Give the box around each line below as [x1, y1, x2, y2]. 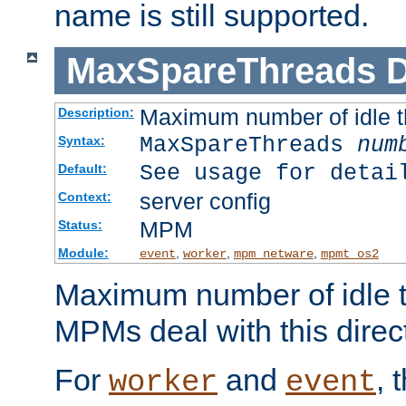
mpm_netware [233, 246, 314, 262]
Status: [57, 217, 102, 233]
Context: [57, 189, 111, 205]
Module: [57, 246, 109, 261]
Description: [57, 105, 134, 121]
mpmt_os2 [320, 246, 379, 262]
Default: [57, 161, 107, 177]
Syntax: [57, 133, 105, 149]
